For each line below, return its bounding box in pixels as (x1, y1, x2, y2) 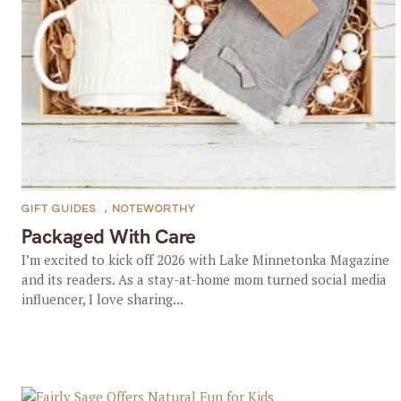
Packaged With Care (21, 224, 196, 250)
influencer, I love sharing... (21, 290, 183, 308)
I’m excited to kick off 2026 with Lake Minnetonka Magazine (21, 251, 389, 269)
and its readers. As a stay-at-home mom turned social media (21, 270, 387, 288)
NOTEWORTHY (111, 203, 195, 215)
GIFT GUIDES (21, 203, 96, 215)
